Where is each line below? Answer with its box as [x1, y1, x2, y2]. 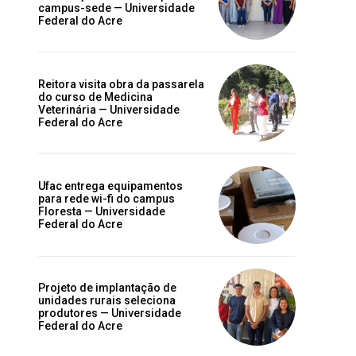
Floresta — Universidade [38, 205, 165, 218]
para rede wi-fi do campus [38, 192, 175, 205]
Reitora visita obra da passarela [38, 77, 204, 91]
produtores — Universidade [38, 307, 181, 320]
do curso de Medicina [38, 90, 153, 103]
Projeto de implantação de [38, 281, 176, 295]
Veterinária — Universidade [38, 103, 180, 116]
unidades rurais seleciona [38, 294, 176, 308]
